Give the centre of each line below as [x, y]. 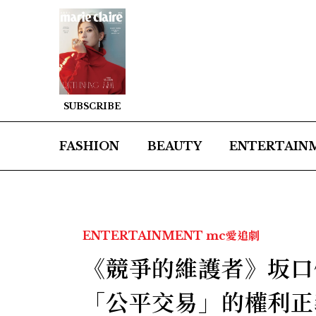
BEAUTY [174, 146]
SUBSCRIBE [92, 107]
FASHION [89, 146]
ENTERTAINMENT [143, 236]
